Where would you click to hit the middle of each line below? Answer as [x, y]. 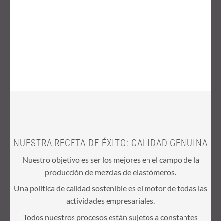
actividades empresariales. [110, 200]
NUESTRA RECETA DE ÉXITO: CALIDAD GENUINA [110, 143]
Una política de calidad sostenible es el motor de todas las [110, 188]
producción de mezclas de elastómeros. [110, 172]
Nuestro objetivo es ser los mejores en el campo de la [110, 159]
